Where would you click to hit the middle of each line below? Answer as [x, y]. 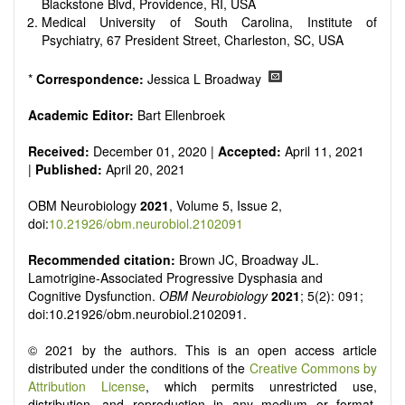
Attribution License [87, 386]
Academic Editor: [81, 115]
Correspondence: [92, 79]
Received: [59, 151]
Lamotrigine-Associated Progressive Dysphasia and [175, 278]
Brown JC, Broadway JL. [249, 260]
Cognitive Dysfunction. [94, 296]
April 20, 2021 [146, 170]
